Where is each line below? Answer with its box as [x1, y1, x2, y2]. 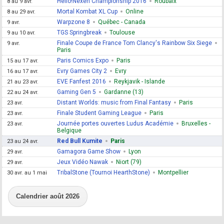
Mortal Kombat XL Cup [57, 7, 118, 15]
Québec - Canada [98, 18, 146, 25]
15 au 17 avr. [7, 57, 39, 64]
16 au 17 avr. [7, 67, 39, 74]
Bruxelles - [181, 119, 211, 127]
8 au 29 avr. [7, 8, 36, 15]
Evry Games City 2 [57, 67, 107, 74]
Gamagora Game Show [57, 147, 121, 155]
